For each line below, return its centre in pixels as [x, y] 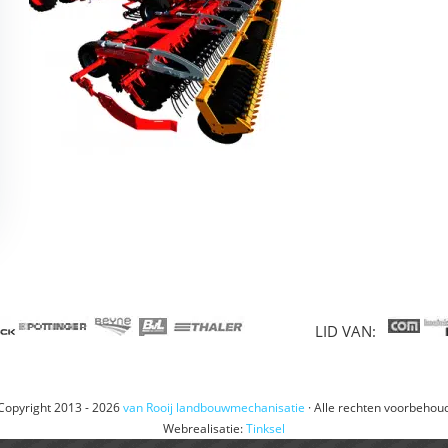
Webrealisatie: [204, 428]
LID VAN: [352, 330]
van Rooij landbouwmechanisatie [213, 407]
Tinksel [265, 428]
